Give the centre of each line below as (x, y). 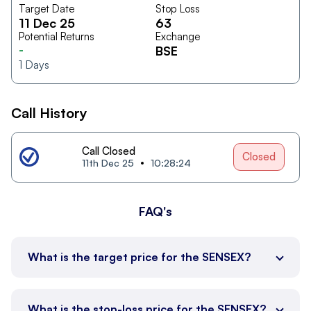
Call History (49, 112)
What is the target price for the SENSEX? (139, 257)
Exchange (178, 36)
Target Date (47, 8)
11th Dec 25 (108, 162)
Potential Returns (57, 36)
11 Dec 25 (47, 23)
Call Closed (109, 151)
